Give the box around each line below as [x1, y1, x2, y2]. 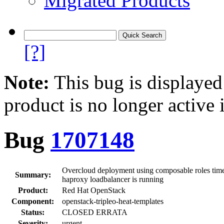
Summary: [14, 170, 51, 179]
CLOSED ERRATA [62, 207, 127, 216]
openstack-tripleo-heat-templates [62, 196, 163, 205]
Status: [21, 207, 44, 216]
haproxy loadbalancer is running [62, 174, 163, 183]
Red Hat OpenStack [62, 185, 125, 194]
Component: [11, 196, 54, 205]
